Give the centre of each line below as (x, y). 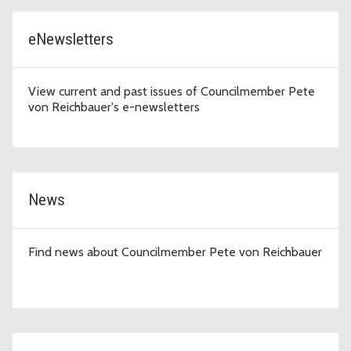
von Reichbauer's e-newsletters (114, 107)
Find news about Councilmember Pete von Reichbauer (175, 251)
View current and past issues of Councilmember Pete (172, 91)
